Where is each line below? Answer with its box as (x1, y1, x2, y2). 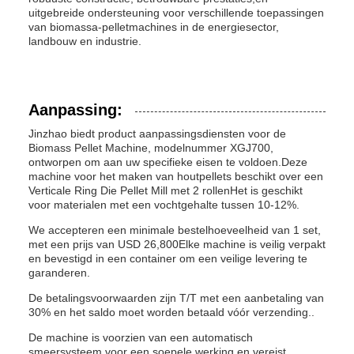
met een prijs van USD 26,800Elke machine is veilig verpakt (28, 238, 326, 250)
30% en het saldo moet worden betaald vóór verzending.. (28, 306, 314, 318)
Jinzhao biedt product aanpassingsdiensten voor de (28, 127, 286, 140)
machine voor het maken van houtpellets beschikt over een (28, 170, 323, 183)
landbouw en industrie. (28, 35, 141, 47)
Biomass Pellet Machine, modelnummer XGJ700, (28, 141, 273, 154)
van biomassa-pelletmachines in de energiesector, (28, 21, 279, 33)
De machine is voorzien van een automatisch (28, 331, 253, 344)
